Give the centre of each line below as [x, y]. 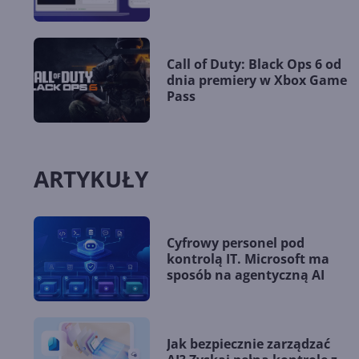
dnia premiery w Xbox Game [257, 81]
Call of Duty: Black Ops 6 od [254, 65]
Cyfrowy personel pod [236, 242]
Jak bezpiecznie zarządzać [248, 343]
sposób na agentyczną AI [246, 274]
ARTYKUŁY [91, 178]
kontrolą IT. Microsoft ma [248, 258]
